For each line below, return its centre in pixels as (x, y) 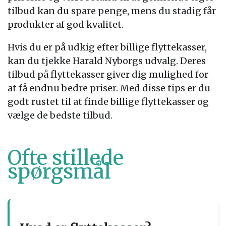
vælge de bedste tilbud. (60, 115)
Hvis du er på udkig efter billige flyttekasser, (107, 47)
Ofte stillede (66, 158)
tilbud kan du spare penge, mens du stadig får (112, 11)
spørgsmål (59, 172)
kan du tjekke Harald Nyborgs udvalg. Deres (107, 61)
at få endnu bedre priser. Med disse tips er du (109, 88)
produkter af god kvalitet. (66, 24)
